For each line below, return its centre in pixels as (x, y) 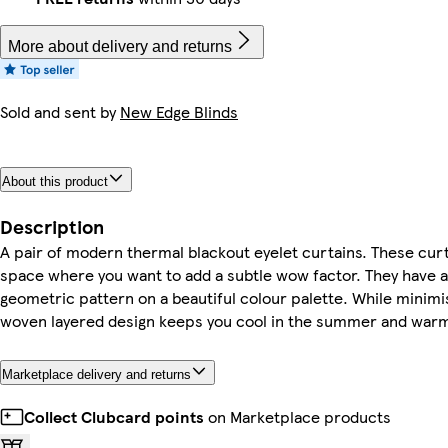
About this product (55, 181)
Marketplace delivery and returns (96, 374)
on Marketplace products (297, 417)
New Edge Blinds (179, 111)
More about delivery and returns (120, 46)
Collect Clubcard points (114, 417)
